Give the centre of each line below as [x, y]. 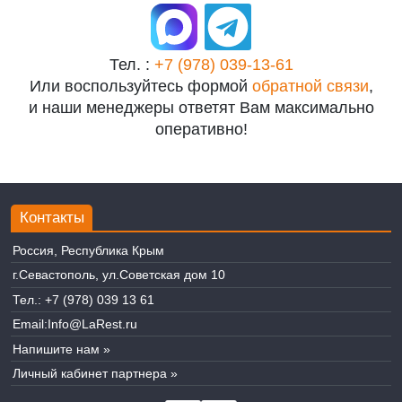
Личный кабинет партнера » [95, 373]
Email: [30, 324]
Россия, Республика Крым [88, 251]
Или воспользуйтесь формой [140, 86]
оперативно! [201, 129]
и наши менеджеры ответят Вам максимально [201, 107]
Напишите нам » [61, 349]
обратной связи [310, 86]
